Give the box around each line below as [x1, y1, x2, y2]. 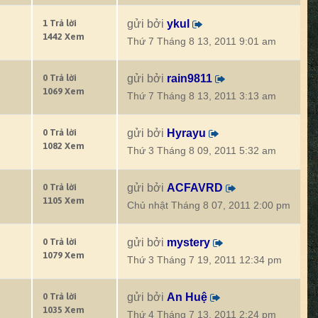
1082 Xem [43, 141, 84, 151]
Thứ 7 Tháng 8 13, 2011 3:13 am [127, 91, 276, 102]
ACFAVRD [167, 182, 223, 194]
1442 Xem [43, 31, 84, 42]
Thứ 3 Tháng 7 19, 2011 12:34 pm [127, 255, 282, 265]
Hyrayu [167, 127, 206, 139]
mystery [167, 236, 210, 248]
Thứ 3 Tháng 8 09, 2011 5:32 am [127, 146, 276, 156]
